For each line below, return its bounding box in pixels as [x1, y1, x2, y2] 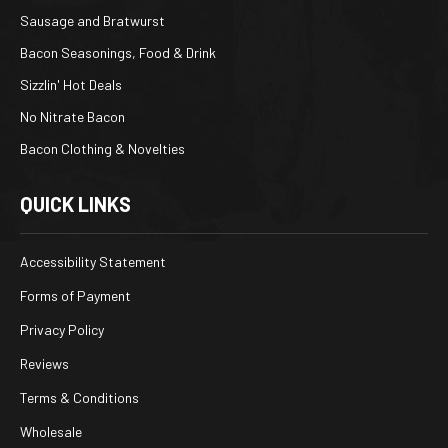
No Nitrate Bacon [20, 108, 125, 126]
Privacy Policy [20, 321, 104, 339]
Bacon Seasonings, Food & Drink [20, 44, 216, 62]
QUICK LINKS [20, 192, 131, 217]
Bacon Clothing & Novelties [20, 140, 185, 158]
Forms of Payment [20, 287, 131, 305]
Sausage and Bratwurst [20, 12, 165, 30]
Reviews [20, 355, 69, 373]
